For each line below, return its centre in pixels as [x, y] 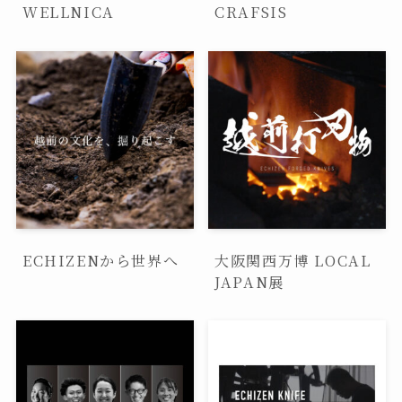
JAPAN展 [249, 281]
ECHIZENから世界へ [100, 260]
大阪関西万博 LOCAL [293, 260]
